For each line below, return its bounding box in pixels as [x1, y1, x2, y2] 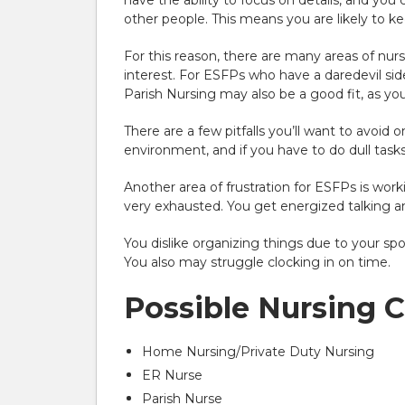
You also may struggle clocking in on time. [124, 254, 391, 270]
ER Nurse [142, 367, 202, 383]
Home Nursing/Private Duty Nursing [142, 344, 374, 360]
